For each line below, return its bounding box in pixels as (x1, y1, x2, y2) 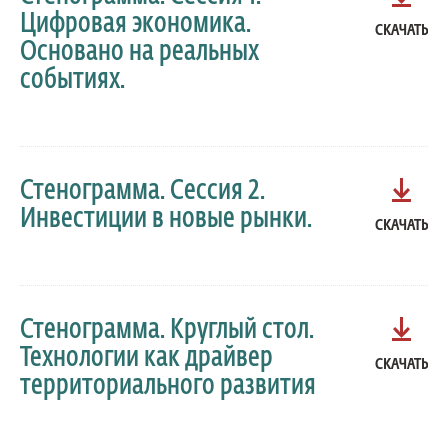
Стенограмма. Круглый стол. (20, 316, 314, 345)
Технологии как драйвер (20, 344, 273, 373)
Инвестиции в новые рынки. (20, 205, 312, 234)
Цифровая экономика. (20, 10, 251, 39)
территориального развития (20, 372, 316, 401)
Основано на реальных (20, 38, 259, 67)
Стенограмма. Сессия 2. (20, 177, 265, 206)
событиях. (20, 66, 125, 95)
